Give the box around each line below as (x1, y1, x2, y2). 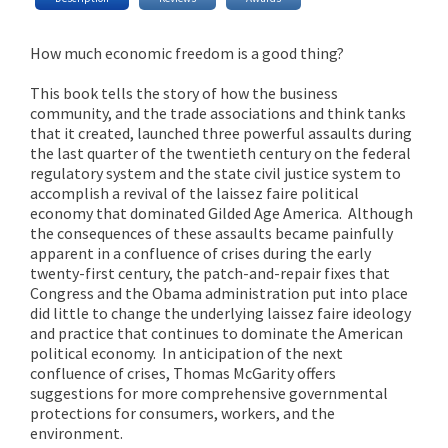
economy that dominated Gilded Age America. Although (30, 202, 413, 223)
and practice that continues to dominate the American (30, 322, 403, 343)
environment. (30, 422, 123, 443)
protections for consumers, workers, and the (30, 402, 335, 423)
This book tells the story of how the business (30, 82, 338, 103)
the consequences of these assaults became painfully (30, 222, 393, 243)
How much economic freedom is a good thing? (30, 42, 344, 63)
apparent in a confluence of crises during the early (30, 242, 371, 263)
